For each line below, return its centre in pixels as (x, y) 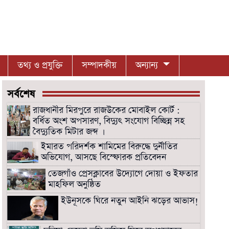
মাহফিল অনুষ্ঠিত (74, 184)
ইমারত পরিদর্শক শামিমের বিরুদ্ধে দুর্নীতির (109, 146)
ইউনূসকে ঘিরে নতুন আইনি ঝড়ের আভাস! (130, 201)
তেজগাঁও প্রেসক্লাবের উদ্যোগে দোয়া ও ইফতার (123, 174)
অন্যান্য (147, 65)
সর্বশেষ (21, 94)
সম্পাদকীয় (99, 65)
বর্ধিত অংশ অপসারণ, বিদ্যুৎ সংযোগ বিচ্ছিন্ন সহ (109, 121)
